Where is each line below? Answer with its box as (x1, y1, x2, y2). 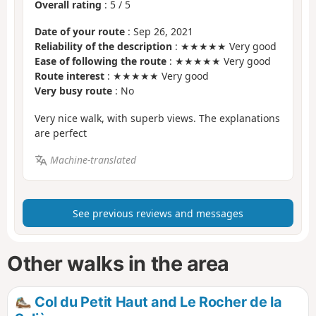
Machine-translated (49, 153, 136, 167)
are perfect (35, 126, 87, 140)
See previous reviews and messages (73, 206, 243, 220)
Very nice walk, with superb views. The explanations (35, 111, 280, 125)
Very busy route (35, 84, 112, 98)
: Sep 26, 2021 (125, 25, 193, 39)
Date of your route (35, 25, 125, 39)
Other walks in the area (7, 251, 230, 276)
